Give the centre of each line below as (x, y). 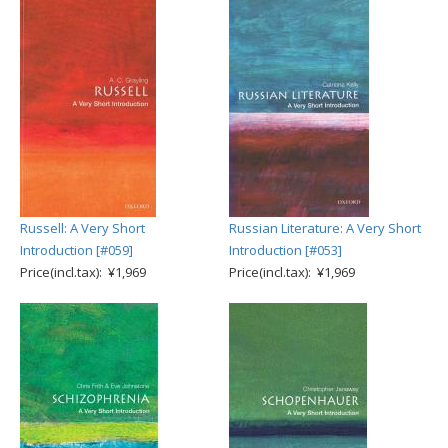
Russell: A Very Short (82, 228)
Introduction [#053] (285, 250)
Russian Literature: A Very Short (325, 228)
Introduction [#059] (76, 250)
